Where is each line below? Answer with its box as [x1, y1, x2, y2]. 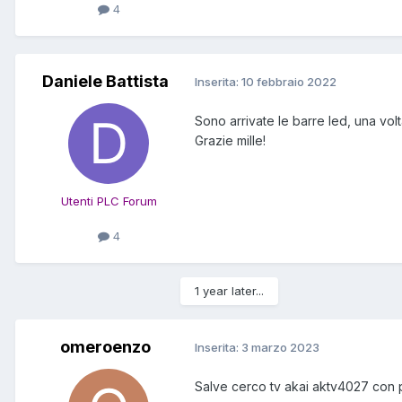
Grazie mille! [195, 132, 266, 148]
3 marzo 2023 [241, 340, 319, 355]
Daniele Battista [41, 71, 169, 91]
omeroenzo [59, 336, 151, 356]
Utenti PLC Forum [60, 193, 157, 208]
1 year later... [195, 283, 264, 298]
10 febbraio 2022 [241, 74, 336, 90]
